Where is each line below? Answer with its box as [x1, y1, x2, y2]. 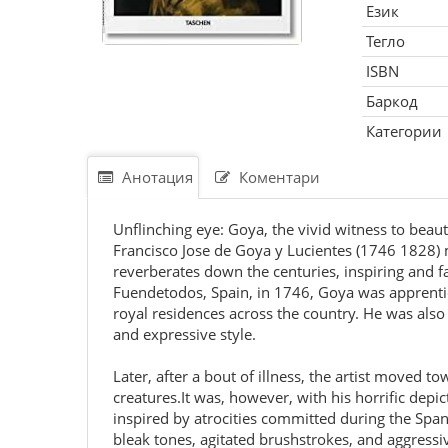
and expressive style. [113, 324, 256, 344]
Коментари [235, 167, 320, 187]
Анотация [118, 167, 193, 187]
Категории [365, 121, 442, 141]
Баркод [365, 91, 418, 111]
